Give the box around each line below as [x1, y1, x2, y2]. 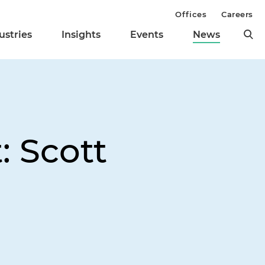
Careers [221, 9, 253, 19]
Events [130, 29, 163, 41]
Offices [175, 9, 207, 19]
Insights [62, 29, 101, 41]
